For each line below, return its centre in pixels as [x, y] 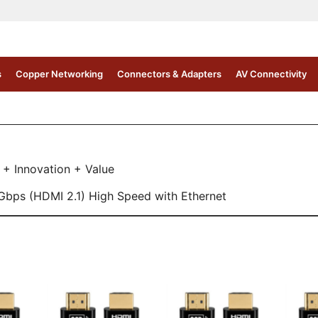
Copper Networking [59, 74]
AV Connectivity [271, 74]
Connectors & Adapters [169, 74]
